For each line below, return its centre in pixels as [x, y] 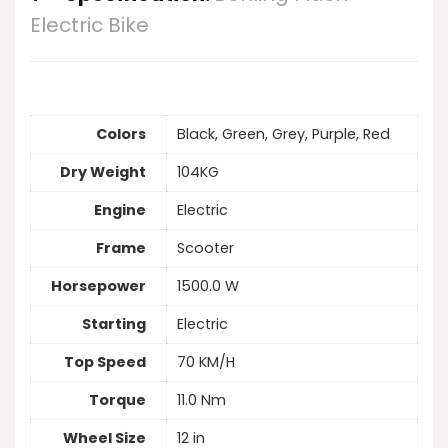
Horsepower [98, 286]
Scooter [205, 248]
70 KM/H [206, 362]
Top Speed [105, 362]
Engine [120, 210]
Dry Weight [103, 172]
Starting [114, 324]
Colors [121, 134]
